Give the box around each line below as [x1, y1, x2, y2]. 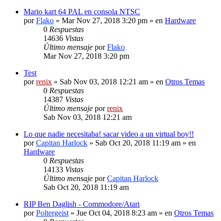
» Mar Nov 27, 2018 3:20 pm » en [54, 16, 165, 25]
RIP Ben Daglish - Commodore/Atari [24, 199, 140, 208]
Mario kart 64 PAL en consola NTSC [24, 7, 140, 16]
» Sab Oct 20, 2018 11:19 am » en [87, 138, 196, 147]
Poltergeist [36, 208, 69, 217]
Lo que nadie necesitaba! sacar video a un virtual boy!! [24, 129, 194, 138]
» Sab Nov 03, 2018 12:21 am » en [52, 77, 165, 86]
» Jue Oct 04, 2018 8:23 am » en [69, 208, 174, 217]
